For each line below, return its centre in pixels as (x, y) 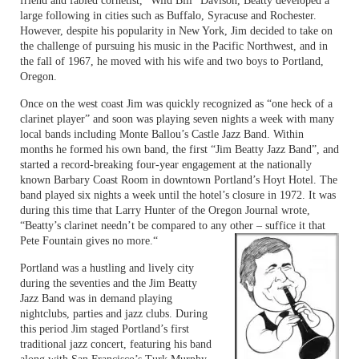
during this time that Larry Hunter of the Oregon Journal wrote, (165, 210)
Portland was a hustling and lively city (107, 268)
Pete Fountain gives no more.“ (89, 241)
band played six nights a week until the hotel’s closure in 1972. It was (178, 195)
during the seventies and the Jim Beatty (109, 283)
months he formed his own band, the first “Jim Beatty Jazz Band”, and (179, 149)
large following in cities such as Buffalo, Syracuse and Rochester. (168, 16)
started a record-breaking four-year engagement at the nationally (166, 165)
